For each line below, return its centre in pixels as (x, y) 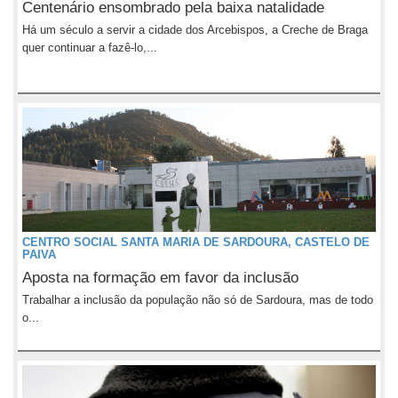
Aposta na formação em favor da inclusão (160, 278)
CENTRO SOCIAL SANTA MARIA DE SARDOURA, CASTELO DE (196, 242)
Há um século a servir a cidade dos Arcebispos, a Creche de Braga (195, 30)
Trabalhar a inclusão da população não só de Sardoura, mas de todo (198, 300)
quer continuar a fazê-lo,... (90, 48)
